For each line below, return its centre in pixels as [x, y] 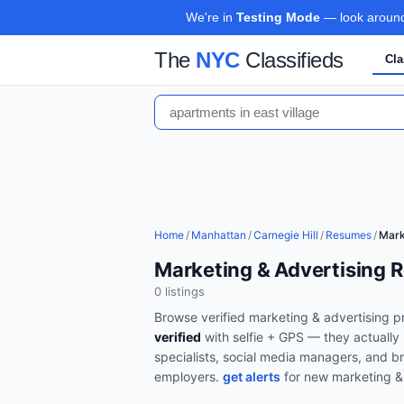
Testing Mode [278, 17]
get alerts [252, 376]
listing [180, 291]
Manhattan [219, 235]
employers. [188, 376]
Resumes [349, 235]
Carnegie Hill [286, 235]
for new [306, 376]
